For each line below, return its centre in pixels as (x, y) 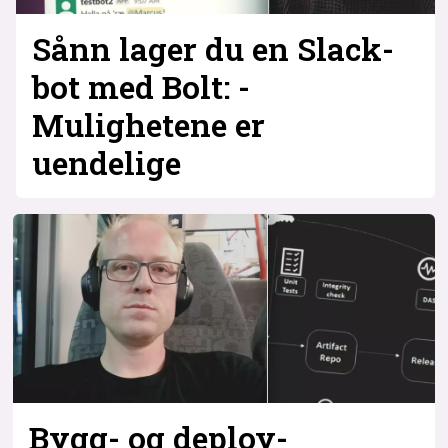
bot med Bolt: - (140, 86)
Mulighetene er (148, 124)
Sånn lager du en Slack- (212, 48)
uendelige (106, 162)
